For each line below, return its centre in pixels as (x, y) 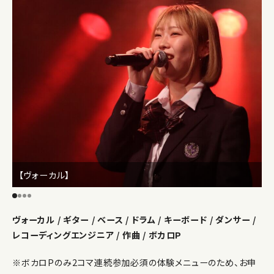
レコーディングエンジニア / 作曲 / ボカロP (97, 235)
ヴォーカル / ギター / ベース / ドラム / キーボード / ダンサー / (134, 220)
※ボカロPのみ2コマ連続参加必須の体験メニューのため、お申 (135, 263)
